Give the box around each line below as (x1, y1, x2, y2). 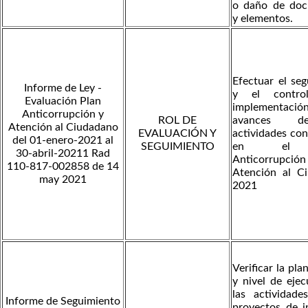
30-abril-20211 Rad (16, 147, 110, 159)
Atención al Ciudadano (8, 121, 118, 133)
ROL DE (158, 114, 197, 126)
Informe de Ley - (24, 82, 102, 93)
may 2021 (39, 173, 87, 185)
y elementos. (232, 12, 293, 24)
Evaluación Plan (25, 95, 101, 107)
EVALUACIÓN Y (138, 127, 217, 139)
